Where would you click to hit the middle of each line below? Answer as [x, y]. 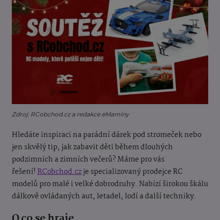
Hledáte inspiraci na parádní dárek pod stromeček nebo [107, 135]
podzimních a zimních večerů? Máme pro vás [88, 160]
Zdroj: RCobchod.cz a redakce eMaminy [70, 114]
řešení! [25, 172]
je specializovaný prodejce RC [132, 172]
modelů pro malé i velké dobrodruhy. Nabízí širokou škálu [110, 184]
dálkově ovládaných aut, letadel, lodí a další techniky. [104, 197]
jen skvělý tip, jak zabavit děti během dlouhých [92, 148]
